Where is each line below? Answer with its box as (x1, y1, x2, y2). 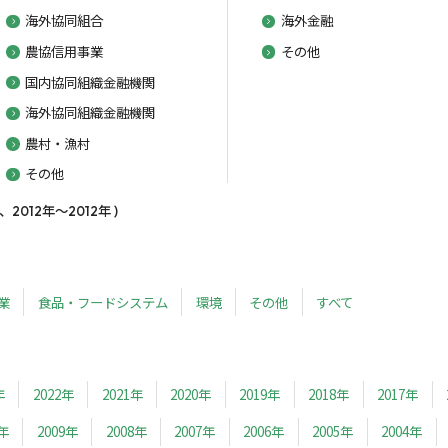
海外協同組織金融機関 (25, 102, 156, 123)
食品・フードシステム (37, 291, 168, 312)
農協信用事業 (25, 40, 104, 61)
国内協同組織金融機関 (25, 71, 156, 92)
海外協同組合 (25, 10, 104, 31)
